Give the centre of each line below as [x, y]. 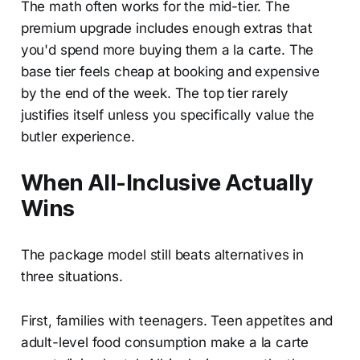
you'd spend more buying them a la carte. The [167, 49]
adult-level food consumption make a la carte [165, 342]
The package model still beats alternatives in [162, 254]
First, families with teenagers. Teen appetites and [177, 320]
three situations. [72, 276]
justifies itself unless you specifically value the [168, 115]
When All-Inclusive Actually [167, 182]
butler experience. [78, 136]
